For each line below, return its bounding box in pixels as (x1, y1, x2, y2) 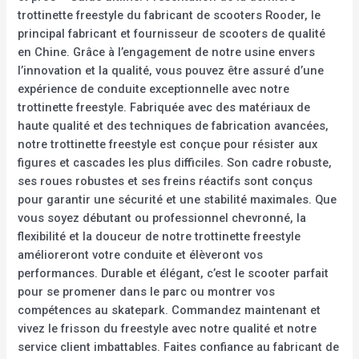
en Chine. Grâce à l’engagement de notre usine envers (18, 44, 316, 59)
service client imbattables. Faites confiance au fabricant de (18, 339, 340, 354)
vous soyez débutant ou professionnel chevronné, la (18, 210, 307, 225)
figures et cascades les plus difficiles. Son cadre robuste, (18, 155, 333, 170)
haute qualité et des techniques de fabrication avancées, (18, 118, 329, 133)
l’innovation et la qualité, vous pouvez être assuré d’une (18, 63, 325, 78)
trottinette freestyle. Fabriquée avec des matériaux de (18, 99, 311, 115)
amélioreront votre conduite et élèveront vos (18, 247, 264, 262)
